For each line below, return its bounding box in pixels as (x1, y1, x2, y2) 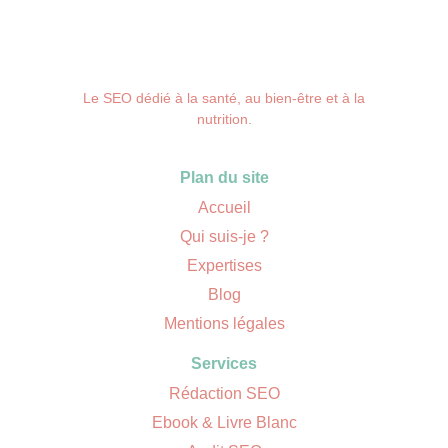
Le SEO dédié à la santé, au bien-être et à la (83, 90, 365, 107)
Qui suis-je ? (179, 228, 269, 246)
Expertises (186, 257, 262, 275)
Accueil (197, 199, 251, 217)
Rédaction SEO (168, 385, 280, 403)
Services (191, 355, 257, 373)
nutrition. (196, 111, 252, 128)
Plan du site (179, 169, 269, 187)
